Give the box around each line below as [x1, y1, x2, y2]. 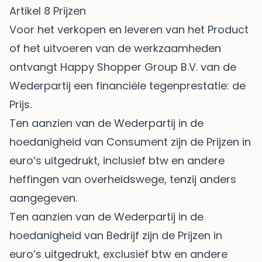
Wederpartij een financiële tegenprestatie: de [9, 78, 246, 94]
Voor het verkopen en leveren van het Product [9, 22, 249, 37]
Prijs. [9, 97, 32, 112]
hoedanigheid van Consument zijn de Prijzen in [9, 135, 251, 150]
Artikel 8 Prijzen [9, 4, 89, 19]
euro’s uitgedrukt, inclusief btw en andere [9, 153, 225, 168]
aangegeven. [9, 191, 80, 206]
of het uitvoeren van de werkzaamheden [9, 41, 221, 56]
